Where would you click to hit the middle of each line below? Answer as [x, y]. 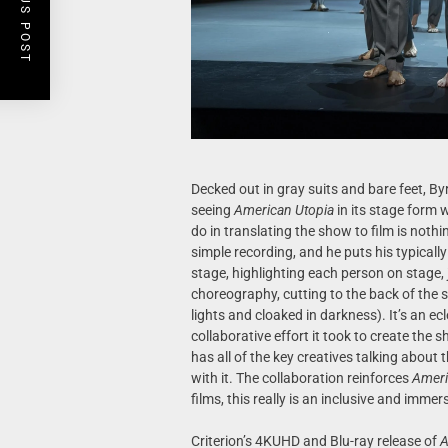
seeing [212, 210]
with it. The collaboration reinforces [301, 378]
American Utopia [283, 210]
